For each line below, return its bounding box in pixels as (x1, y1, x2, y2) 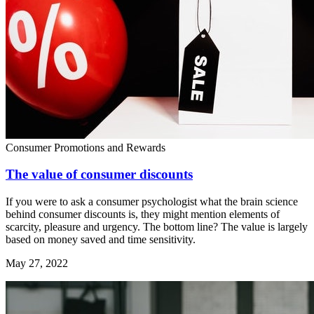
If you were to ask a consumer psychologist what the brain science (6, 196, 298, 207)
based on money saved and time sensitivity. (6, 233, 196, 245)
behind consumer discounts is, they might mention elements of (6, 208, 280, 220)
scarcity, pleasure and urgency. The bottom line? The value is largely (6, 221, 308, 233)
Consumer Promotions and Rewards (6, 141, 165, 153)
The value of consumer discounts (6, 167, 193, 182)
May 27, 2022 (6, 257, 68, 269)
